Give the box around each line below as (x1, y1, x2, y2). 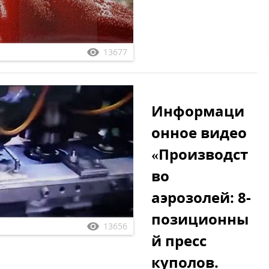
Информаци (151, 101, 244, 121)
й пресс (151, 231, 207, 250)
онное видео (151, 122, 247, 142)
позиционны (151, 209, 249, 229)
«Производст (151, 144, 248, 164)
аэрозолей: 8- (151, 187, 251, 207)
